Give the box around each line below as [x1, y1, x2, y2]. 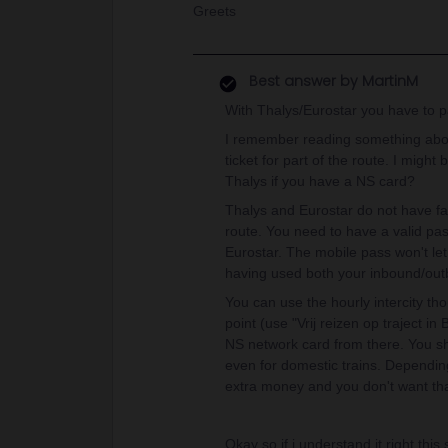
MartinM [358, 71, 418, 91]
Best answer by [249, 71, 358, 91]
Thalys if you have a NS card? [225, 173, 415, 189]
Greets [193, 3, 236, 19]
